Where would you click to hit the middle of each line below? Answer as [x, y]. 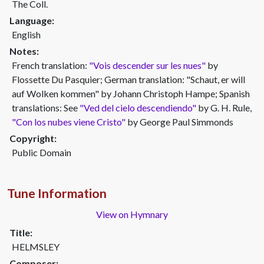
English [26, 34]
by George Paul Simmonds [179, 122]
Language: [32, 20]
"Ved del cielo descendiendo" [138, 108]
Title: [21, 232]
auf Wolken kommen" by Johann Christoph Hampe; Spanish [131, 93]
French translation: [50, 65]
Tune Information [57, 193]
